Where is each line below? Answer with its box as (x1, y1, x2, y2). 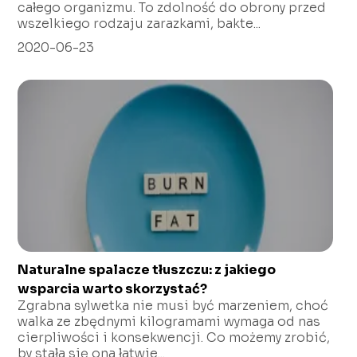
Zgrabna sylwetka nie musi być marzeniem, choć (18, 297, 329, 315)
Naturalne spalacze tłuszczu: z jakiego (18, 261, 277, 279)
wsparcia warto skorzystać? (18, 280, 208, 298)
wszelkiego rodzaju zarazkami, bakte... (18, 14, 261, 32)
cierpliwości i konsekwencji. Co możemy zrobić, (18, 329, 331, 347)
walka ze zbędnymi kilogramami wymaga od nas (18, 313, 321, 331)
